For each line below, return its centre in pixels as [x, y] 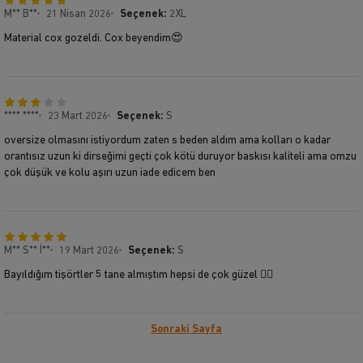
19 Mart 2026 [89, 250]
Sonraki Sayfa [186, 329]
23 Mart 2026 [78, 116]
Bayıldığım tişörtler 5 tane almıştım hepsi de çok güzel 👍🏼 [139, 275]
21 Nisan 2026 [79, 14]
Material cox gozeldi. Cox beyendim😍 [94, 38]
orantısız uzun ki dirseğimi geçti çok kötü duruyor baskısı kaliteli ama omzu [180, 156]
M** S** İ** [27, 250]
